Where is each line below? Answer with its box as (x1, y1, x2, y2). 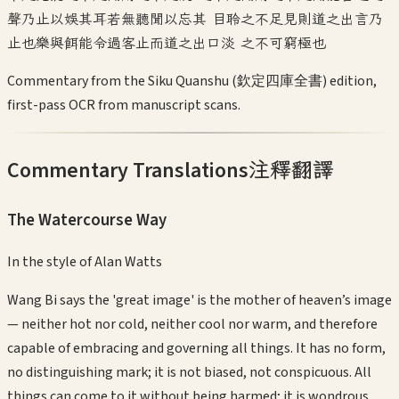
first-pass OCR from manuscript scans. (7, 94, 240, 115)
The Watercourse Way (7, 208, 167, 232)
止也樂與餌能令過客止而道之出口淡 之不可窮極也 (7, 32, 326, 53)
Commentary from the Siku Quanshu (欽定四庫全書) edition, (7, 70, 377, 91)
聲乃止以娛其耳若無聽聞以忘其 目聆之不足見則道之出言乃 (7, 8, 383, 28)
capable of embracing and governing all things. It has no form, (7, 338, 386, 359)
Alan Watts (94, 252, 162, 273)
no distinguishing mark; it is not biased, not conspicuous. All (7, 362, 371, 383)
